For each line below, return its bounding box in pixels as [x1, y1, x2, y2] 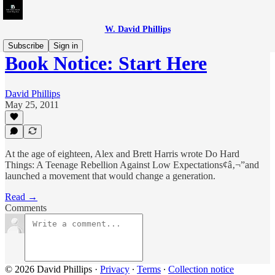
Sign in [53, 41, 78, 50]
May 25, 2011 [5, 99, 59, 110]
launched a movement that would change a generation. [5, 171, 215, 181]
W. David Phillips [104, 25, 171, 34]
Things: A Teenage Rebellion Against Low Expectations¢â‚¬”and [5, 160, 259, 170]
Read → [5, 192, 37, 202]
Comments [5, 203, 47, 213]
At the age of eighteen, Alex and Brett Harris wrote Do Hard [5, 149, 239, 159]
